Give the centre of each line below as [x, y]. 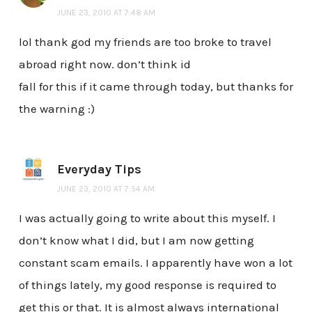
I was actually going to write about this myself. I [147, 218]
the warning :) [56, 108]
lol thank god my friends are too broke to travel [145, 41]
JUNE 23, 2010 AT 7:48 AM [106, 12]
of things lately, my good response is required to [147, 284]
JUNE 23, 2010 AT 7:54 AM [106, 188]
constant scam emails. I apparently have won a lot [155, 262]
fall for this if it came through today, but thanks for [156, 86]
